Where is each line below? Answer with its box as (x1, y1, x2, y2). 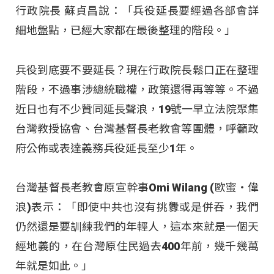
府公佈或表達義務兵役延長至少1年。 (15, 141, 198, 155)
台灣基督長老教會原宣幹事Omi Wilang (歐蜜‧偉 (15, 181, 259, 194)
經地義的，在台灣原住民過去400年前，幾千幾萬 (15, 240, 259, 253)
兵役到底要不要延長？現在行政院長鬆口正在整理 (15, 63, 259, 76)
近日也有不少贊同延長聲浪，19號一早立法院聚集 (15, 102, 259, 116)
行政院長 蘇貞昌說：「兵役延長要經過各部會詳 (15, 4, 259, 18)
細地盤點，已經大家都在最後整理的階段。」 (15, 24, 235, 37)
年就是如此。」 (15, 259, 92, 273)
